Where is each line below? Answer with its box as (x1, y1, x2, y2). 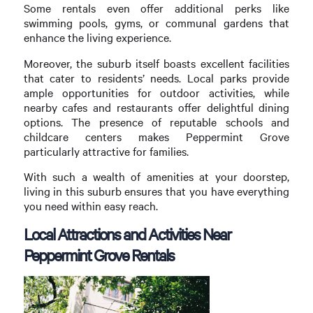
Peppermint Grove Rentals (23, 245, 174, 266)
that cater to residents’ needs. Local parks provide (23, 70, 290, 85)
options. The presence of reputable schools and (23, 114, 290, 129)
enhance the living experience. (23, 30, 171, 45)
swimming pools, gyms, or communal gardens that (23, 15, 290, 31)
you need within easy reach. (23, 198, 158, 213)
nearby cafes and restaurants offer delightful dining (23, 99, 290, 115)
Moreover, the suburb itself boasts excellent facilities (23, 55, 290, 71)
